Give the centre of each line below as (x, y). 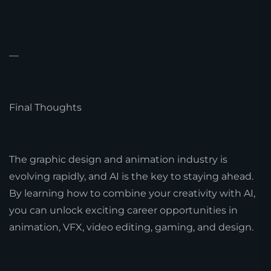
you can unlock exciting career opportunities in (123, 210)
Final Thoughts (45, 107)
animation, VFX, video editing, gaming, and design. (131, 227)
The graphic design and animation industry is (118, 159)
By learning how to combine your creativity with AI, (132, 193)
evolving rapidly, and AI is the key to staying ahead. (131, 176)
